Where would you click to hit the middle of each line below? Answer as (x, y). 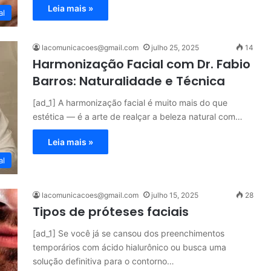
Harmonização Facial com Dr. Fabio (142, 64)
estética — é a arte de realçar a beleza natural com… (138, 116)
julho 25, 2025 (175, 47)
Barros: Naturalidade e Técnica (129, 81)
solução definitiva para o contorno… (103, 261)
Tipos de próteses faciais (111, 212)
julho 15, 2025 (175, 195)
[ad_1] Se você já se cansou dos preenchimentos (129, 233)
